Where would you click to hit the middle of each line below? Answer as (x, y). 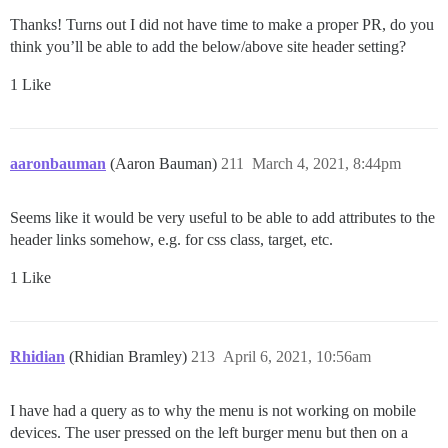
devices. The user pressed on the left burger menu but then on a (209, 432)
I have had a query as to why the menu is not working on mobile (213, 410)
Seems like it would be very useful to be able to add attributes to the (222, 217)
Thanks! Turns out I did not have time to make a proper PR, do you (222, 24)
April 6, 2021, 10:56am (297, 356)
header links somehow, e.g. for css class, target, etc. (171, 239)
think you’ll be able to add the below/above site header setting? (208, 46)
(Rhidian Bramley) (130, 356)
